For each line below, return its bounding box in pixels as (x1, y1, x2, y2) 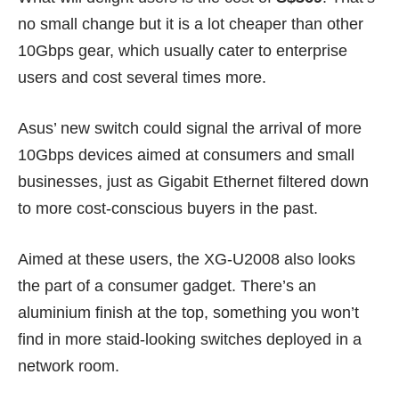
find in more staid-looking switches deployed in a (18, 330, 362, 348)
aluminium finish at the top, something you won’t (18, 303, 359, 322)
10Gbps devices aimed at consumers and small (18, 145, 354, 164)
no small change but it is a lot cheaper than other (18, 14, 363, 33)
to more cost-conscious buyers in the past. (18, 199, 318, 217)
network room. (18, 356, 119, 375)
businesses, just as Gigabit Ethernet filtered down (18, 172, 369, 191)
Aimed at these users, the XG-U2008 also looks (18, 249, 355, 268)
